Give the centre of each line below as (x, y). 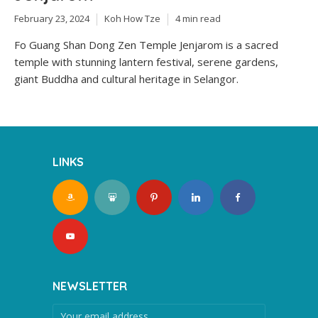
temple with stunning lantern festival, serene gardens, (146, 61)
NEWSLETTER (90, 286)
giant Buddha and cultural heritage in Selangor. (126, 78)
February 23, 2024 (52, 19)
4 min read (198, 19)
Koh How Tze (132, 19)
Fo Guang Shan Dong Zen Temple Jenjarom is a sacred (146, 44)
